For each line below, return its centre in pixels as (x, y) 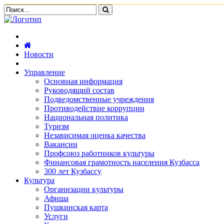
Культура (39, 180)
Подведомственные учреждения (99, 99)
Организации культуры (84, 189)
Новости (39, 54)
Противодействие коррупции (94, 108)
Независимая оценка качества (95, 135)
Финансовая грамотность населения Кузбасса (122, 162)
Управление (44, 72)
